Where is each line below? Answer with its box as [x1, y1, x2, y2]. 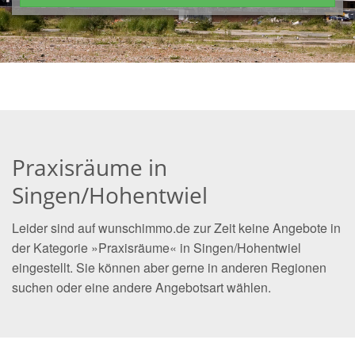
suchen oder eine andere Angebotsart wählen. [12, 278, 271, 296]
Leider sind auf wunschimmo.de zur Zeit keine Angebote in [12, 219, 341, 237]
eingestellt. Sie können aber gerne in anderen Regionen [12, 258, 326, 277]
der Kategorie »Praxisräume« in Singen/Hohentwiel [12, 239, 301, 257]
